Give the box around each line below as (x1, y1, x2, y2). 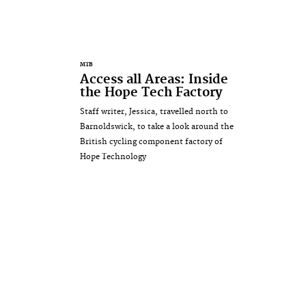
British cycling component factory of (80, 136, 223, 147)
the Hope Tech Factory (80, 84, 223, 100)
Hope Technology (80, 151, 146, 162)
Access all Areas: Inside (80, 71, 228, 87)
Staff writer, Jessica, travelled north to (80, 106, 228, 117)
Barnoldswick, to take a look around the (80, 121, 234, 132)
